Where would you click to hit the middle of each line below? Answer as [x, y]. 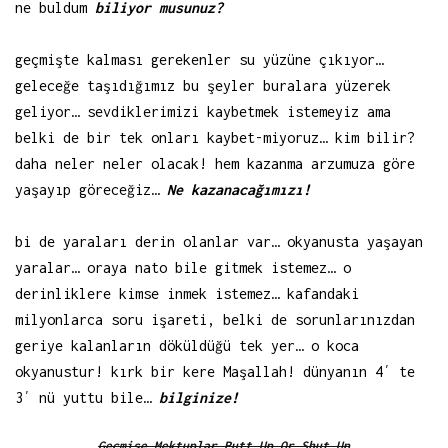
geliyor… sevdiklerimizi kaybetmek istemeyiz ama [203, 111]
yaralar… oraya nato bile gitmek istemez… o [183, 267]
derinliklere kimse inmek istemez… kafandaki [187, 293]
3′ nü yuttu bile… [87, 397]
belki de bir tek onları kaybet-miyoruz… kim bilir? [215, 137]
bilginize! [199, 397]
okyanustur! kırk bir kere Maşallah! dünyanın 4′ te [215, 371]
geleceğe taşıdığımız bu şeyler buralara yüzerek [203, 85]
